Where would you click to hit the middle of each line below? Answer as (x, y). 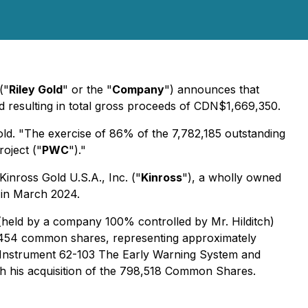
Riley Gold (36, 89)
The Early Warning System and (179, 254)
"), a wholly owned (232, 177)
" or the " (87, 89)
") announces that (212, 89)
